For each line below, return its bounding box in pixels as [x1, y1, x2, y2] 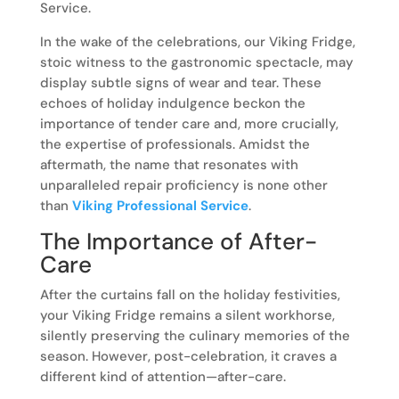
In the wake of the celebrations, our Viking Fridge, [39, 33, 355, 52]
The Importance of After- [39, 226, 317, 257]
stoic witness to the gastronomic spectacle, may [39, 53, 354, 72]
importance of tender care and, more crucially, [39, 115, 338, 134]
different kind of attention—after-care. [39, 368, 286, 387]
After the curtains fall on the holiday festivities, [39, 286, 340, 305]
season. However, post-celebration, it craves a [39, 347, 337, 366]
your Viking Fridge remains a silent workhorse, [39, 306, 335, 325]
